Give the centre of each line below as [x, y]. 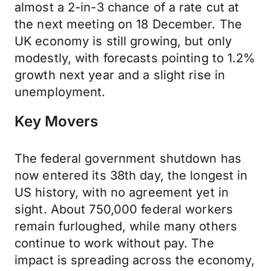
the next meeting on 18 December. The [129, 24]
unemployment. [60, 92]
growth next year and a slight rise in [120, 75]
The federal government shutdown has [128, 158]
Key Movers [56, 121]
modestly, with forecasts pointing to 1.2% [135, 58]
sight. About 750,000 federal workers [124, 209]
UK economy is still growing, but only [123, 41]
